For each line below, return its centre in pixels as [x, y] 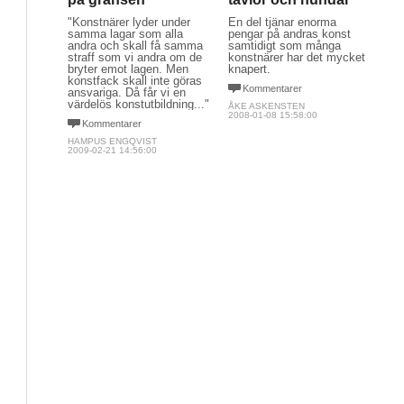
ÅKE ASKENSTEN [266, 106]
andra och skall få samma [135, 46]
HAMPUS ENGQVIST [112, 141]
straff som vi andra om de [135, 57]
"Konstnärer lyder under [129, 22]
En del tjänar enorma [282, 22]
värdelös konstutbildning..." [138, 104]
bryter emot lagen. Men [128, 69]
